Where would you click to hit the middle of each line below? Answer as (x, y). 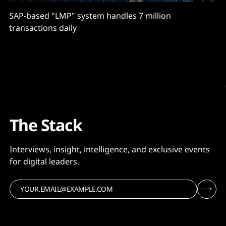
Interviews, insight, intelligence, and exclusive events (110, 149)
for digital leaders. (44, 161)
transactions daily (43, 27)
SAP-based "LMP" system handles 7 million (90, 15)
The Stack (46, 125)
